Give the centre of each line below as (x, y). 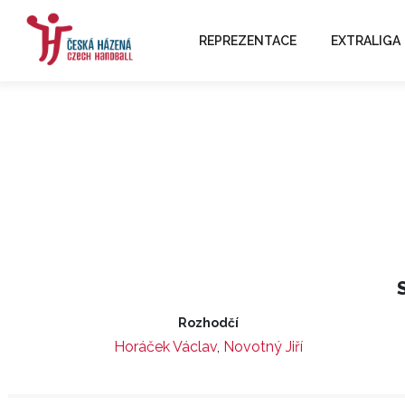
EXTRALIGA (365, 40)
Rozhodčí (208, 323)
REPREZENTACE (247, 40)
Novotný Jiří (263, 347)
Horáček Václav (165, 347)
